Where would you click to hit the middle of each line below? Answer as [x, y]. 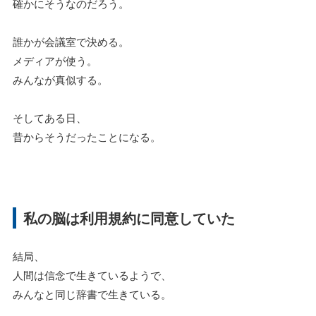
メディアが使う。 [55, 61]
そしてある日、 [50, 118]
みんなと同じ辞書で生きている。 [92, 294]
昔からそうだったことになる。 [87, 137]
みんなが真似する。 [60, 80]
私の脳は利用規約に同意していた [129, 218]
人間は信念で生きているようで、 [92, 275]
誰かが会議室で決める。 [71, 42]
